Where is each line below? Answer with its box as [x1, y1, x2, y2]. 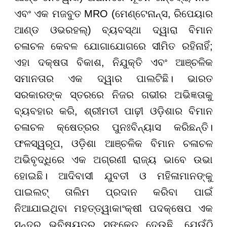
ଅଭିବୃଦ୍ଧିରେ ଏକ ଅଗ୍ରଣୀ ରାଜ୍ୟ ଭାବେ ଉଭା [14, 154, 213, 166]
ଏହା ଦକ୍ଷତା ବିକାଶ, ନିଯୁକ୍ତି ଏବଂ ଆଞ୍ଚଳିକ [14, 57, 213, 68]
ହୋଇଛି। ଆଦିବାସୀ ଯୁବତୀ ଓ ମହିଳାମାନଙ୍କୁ [14, 170, 213, 182]
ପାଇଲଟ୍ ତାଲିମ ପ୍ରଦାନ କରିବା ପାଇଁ [14, 186, 213, 198]
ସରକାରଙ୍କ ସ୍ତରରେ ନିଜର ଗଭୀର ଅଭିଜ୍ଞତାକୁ [14, 89, 213, 101]
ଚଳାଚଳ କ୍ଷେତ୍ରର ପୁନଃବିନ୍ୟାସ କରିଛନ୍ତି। [14, 122, 213, 133]
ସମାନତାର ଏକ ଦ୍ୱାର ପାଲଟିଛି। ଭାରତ [14, 73, 213, 85]
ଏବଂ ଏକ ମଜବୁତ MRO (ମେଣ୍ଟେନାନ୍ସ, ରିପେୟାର [14, 8, 213, 20]
